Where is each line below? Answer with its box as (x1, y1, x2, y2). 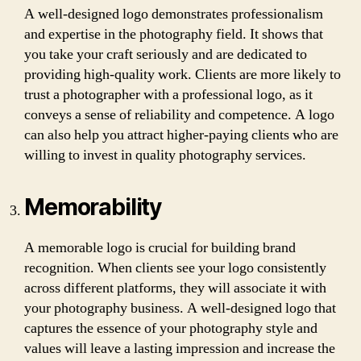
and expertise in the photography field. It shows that (24, 25, 323, 44)
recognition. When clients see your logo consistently (24, 259, 326, 277)
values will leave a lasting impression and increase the (24, 339, 335, 358)
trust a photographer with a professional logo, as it (24, 85, 313, 104)
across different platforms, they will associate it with (24, 279, 326, 297)
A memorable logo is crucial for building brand (24, 239, 296, 257)
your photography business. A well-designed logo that (24, 299, 336, 317)
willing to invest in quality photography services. (24, 146, 306, 164)
